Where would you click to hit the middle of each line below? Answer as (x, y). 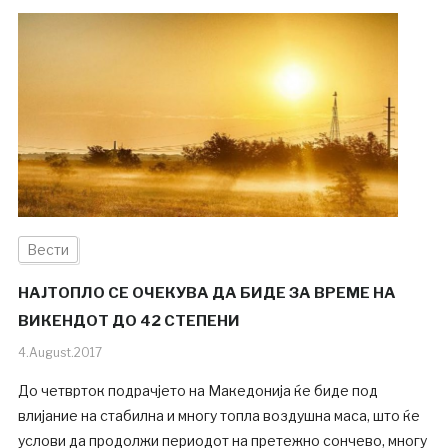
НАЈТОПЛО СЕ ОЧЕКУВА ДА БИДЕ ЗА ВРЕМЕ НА (206, 293)
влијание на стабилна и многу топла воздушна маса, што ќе (218, 416)
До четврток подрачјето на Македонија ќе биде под (197, 391)
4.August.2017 (59, 353)
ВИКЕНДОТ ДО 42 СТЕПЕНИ (128, 321)
